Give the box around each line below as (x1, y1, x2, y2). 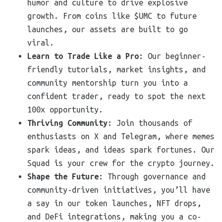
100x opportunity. (27, 105, 103, 114)
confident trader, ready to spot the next (27, 92, 206, 101)
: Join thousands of (108, 118, 192, 127)
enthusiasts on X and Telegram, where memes (27, 132, 215, 141)
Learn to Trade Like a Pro (27, 52, 139, 60)
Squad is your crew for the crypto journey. (27, 159, 215, 167)
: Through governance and (99, 172, 206, 181)
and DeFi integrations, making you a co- (27, 212, 201, 221)
